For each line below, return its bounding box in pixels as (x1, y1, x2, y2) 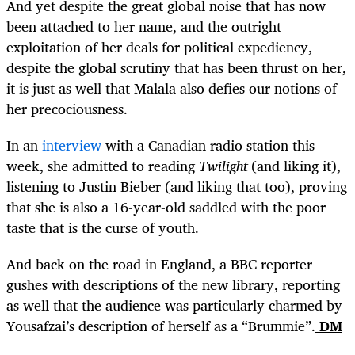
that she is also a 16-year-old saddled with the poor (6, 195, 326, 219)
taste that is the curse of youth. (6, 216, 199, 240)
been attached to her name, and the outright (6, 13, 281, 38)
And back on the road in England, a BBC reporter (6, 252, 312, 277)
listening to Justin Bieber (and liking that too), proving (6, 174, 347, 199)
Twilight (199, 154, 247, 178)
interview (42, 133, 101, 158)
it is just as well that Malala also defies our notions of (6, 75, 337, 100)
